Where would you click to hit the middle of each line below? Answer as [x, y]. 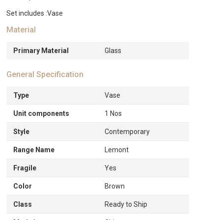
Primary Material [41, 51]
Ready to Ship [126, 204]
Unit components [41, 113]
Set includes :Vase [35, 13]
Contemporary [127, 132]
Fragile [25, 168]
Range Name [34, 150]
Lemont [117, 150]
